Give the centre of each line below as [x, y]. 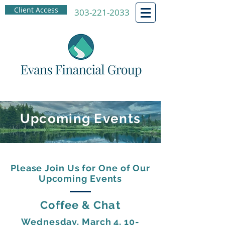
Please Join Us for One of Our [80, 168]
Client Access [36, 10]
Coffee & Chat [80, 205]
